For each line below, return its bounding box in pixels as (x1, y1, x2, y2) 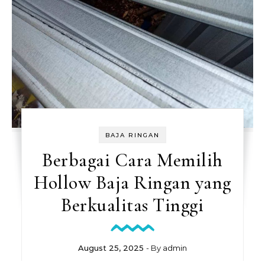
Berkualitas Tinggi (61, 193, 204, 216)
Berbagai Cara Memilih (42, 148, 223, 172)
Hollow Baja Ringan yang (34, 171, 231, 194)
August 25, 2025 (77, 243, 144, 253)
